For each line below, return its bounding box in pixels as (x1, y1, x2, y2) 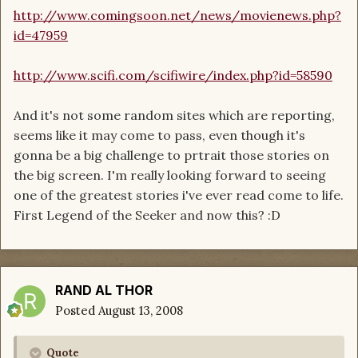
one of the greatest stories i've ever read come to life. (14, 187, 344, 204)
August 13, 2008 (98, 303, 183, 319)
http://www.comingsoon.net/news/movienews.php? (14, 7, 341, 24)
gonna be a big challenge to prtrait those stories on (14, 147, 329, 164)
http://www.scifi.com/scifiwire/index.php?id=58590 (14, 67, 332, 84)
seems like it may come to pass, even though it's (14, 127, 305, 144)
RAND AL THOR (55, 282, 153, 299)
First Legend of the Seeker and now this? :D (14, 207, 280, 224)
